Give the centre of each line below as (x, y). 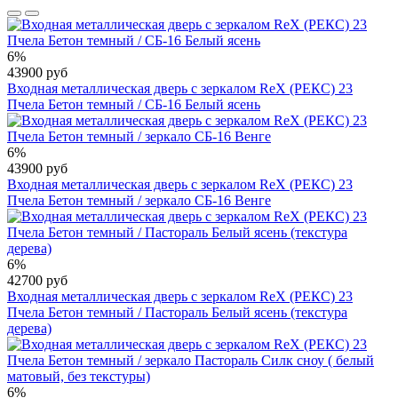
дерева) (29, 328)
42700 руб (37, 280)
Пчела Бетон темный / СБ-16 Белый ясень (134, 104)
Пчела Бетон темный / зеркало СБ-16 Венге (139, 200)
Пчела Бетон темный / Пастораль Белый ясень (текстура (177, 312)
